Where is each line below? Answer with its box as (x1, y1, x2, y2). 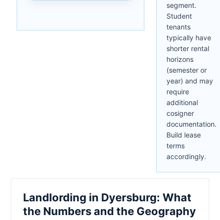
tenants (166, 22, 191, 31)
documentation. (166, 119, 217, 128)
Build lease (166, 130, 201, 139)
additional (166, 98, 198, 107)
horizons (166, 55, 193, 63)
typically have (166, 33, 211, 42)
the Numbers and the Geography (23, 204, 196, 218)
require (166, 87, 189, 96)
